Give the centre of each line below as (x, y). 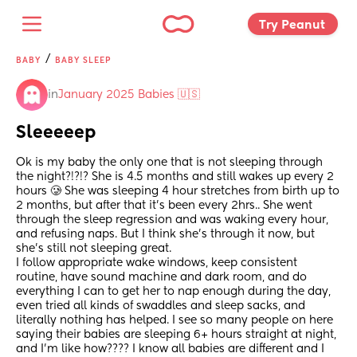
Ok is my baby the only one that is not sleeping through (169, 163)
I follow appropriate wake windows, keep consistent (157, 263)
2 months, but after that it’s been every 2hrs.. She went (164, 206)
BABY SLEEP (83, 61)
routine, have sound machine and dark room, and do (161, 278)
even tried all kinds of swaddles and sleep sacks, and (161, 306)
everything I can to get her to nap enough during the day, (173, 292)
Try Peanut (294, 25)
